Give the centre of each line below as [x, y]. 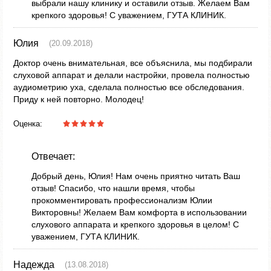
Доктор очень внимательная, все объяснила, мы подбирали [133, 63]
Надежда [34, 265]
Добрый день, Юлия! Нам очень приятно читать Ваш [136, 176]
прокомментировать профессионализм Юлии [122, 200]
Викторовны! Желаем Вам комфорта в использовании [139, 212]
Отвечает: [53, 156]
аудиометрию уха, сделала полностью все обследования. [129, 87]
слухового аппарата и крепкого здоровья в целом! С [135, 224]
